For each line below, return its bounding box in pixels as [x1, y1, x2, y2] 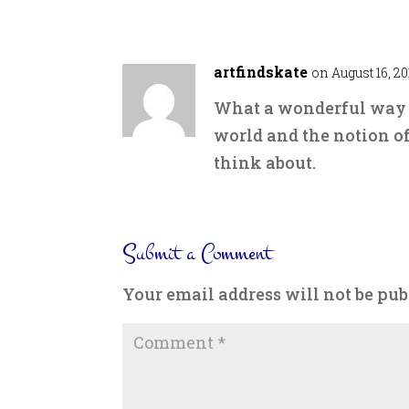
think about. [214, 152, 317, 174]
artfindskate [214, 62, 309, 82]
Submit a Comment [122, 237, 273, 270]
